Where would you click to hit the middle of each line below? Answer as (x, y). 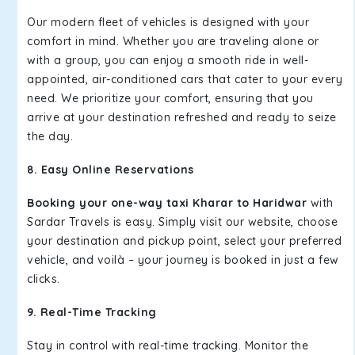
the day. (50, 136)
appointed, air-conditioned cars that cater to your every (185, 79)
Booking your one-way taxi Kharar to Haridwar (169, 203)
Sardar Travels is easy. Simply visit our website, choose (182, 222)
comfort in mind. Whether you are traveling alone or (173, 41)
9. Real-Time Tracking (92, 312)
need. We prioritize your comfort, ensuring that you (170, 98)
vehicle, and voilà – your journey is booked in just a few (183, 260)
